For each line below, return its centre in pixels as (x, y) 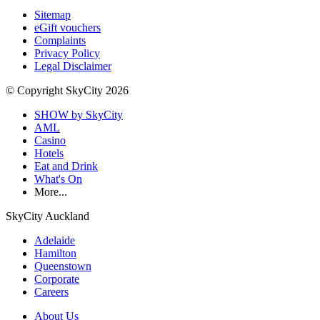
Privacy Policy (67, 54)
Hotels (49, 154)
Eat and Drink (66, 166)
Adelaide (55, 241)
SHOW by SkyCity (79, 115)
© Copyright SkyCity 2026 (67, 91)
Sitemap (52, 15)
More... (51, 192)
